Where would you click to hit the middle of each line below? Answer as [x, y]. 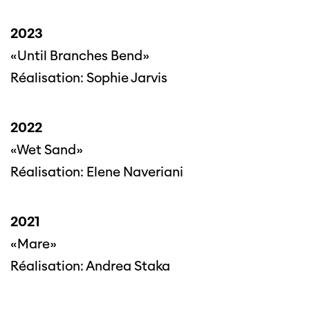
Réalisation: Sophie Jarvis [89, 78]
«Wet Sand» [47, 150]
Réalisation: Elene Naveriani [97, 172]
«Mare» [34, 244]
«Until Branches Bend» [80, 56]
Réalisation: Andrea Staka [90, 266]
